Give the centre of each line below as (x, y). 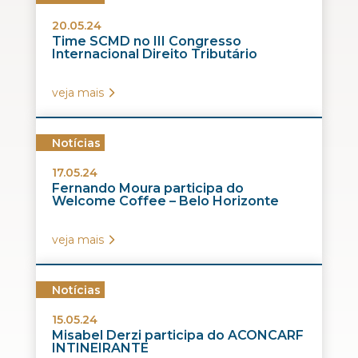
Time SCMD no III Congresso (146, 41)
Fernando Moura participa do (147, 188)
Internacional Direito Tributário (154, 54)
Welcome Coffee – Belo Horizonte (165, 201)
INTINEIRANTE (100, 348)
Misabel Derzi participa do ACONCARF (177, 335)
